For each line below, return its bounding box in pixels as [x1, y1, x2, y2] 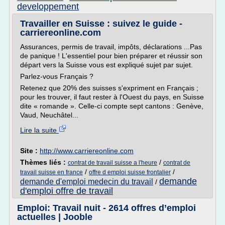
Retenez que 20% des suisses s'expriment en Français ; [20, 84, 198, 92]
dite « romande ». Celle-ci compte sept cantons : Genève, [20, 102, 203, 110]
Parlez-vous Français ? [20, 72, 93, 80]
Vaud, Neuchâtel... [20, 111, 78, 119]
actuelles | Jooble [17, 212, 92, 222]
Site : [20, 147, 40, 155]
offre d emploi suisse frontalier [89, 169, 171, 176]
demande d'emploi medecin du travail [20, 177, 153, 186]
